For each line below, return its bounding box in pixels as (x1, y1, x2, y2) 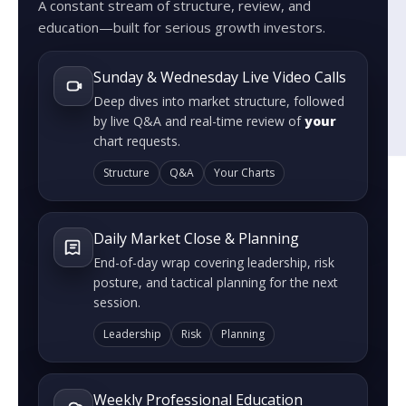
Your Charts (214, 165, 275, 181)
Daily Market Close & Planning (93, 228, 299, 249)
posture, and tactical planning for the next (93, 274, 338, 292)
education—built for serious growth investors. (38, 18, 325, 37)
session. (93, 294, 140, 312)
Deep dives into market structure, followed (93, 92, 344, 111)
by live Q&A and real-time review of (93, 112, 304, 130)
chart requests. (93, 132, 180, 150)
